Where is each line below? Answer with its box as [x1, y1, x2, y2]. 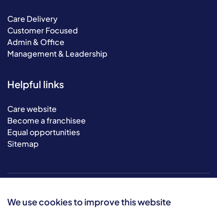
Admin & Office [7, 37, 64, 47]
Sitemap [7, 139, 39, 149]
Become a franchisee [7, 115, 86, 125]
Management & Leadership [7, 48, 108, 59]
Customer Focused [7, 25, 78, 35]
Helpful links [7, 78, 64, 90]
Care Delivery [7, 14, 58, 24]
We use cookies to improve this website [7, 196, 171, 207]
